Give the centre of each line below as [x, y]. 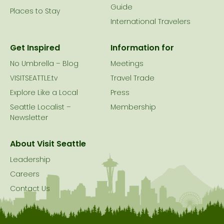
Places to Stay [35, 11]
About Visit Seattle [48, 144]
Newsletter [29, 118]
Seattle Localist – [40, 107]
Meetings [127, 64]
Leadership [30, 160]
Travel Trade [132, 78]
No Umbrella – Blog [44, 64]
